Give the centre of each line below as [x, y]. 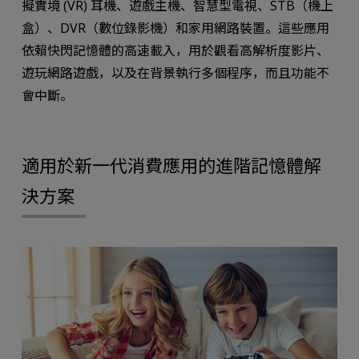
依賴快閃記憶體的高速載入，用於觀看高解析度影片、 [175, 51]
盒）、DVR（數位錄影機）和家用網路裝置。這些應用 [175, 28]
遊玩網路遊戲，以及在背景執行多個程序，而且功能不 [175, 73]
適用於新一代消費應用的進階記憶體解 [171, 165]
